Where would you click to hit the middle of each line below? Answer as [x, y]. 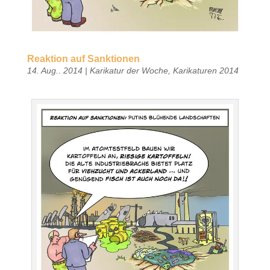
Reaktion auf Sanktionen [83, 59]
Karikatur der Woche [129, 71]
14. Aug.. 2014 [55, 71]
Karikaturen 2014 [206, 71]
